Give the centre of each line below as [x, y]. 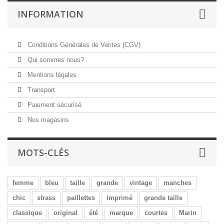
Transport [40, 90]
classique [27, 213]
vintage [141, 183]
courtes [156, 213]
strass [46, 198]
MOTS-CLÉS [43, 152]
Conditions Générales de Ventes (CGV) [83, 45]
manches [177, 183]
